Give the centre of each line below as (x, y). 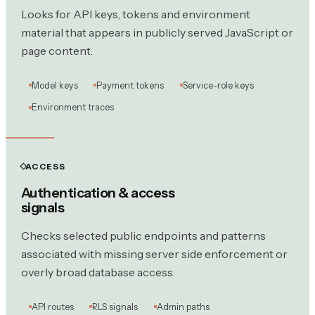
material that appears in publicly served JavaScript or (157, 33)
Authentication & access (98, 193)
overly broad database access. (98, 272)
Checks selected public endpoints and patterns (143, 236)
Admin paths (183, 307)
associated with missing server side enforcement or (154, 254)
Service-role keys (218, 85)
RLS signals (115, 307)
